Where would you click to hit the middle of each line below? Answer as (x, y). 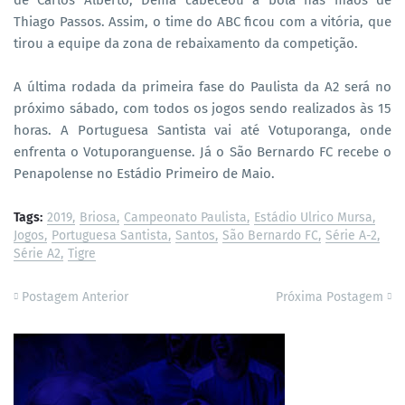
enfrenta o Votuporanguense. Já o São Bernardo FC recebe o (202, 151)
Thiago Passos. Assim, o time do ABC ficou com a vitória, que (202, 21)
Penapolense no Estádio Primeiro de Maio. (144, 173)
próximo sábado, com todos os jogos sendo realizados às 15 (202, 108)
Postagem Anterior (75, 297)
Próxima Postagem (330, 297)
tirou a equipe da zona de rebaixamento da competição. (186, 43)
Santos (195, 235)
